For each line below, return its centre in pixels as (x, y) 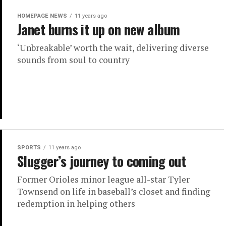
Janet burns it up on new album (99, 30)
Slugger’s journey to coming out (102, 161)
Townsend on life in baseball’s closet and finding (114, 192)
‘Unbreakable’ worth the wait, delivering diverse (113, 48)
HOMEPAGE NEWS (42, 16)
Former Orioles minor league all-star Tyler (103, 180)
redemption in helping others (76, 204)
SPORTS (29, 148)
